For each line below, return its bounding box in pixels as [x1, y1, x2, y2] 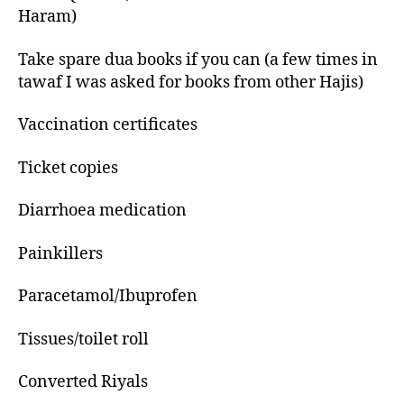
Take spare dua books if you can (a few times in [18, 49, 378, 70]
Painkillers [18, 243, 103, 264]
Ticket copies [18, 157, 118, 179]
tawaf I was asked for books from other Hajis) [18, 71, 363, 93]
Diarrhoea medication [18, 200, 187, 222]
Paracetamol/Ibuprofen [18, 286, 197, 308]
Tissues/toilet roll [18, 328, 149, 350]
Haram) [18, 6, 77, 28]
